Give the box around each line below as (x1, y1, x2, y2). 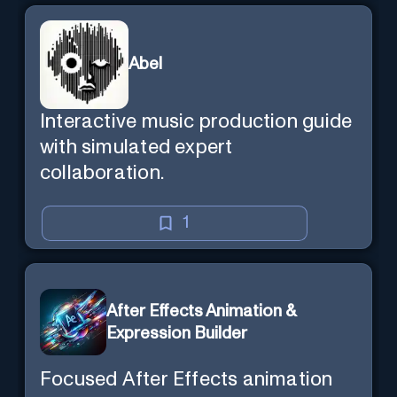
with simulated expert (40, 136, 233, 158)
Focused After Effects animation (40, 369, 333, 390)
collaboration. (40, 162, 164, 183)
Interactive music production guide (40, 111, 353, 132)
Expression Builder (106, 324, 248, 342)
